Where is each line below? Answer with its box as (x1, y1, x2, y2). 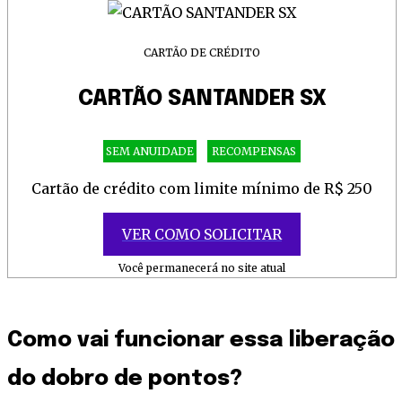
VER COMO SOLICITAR (122, 225, 282, 244)
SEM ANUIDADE (106, 144, 194, 159)
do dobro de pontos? (7, 368, 242, 391)
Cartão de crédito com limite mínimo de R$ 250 (31, 179, 372, 198)
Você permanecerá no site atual (118, 261, 285, 275)
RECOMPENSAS (212, 144, 296, 159)
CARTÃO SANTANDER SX (77, 88, 327, 111)
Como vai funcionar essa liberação (7, 329, 395, 353)
